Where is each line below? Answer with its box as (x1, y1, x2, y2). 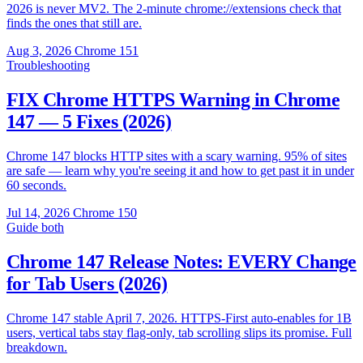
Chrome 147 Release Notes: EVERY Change (6, 250, 357, 272)
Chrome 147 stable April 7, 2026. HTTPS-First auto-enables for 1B (6, 310, 352, 325)
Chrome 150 (73, 205, 137, 220)
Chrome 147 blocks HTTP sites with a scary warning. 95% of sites (6, 148, 347, 163)
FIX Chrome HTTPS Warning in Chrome (6, 88, 340, 110)
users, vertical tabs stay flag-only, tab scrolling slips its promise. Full (6, 325, 352, 340)
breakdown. (6, 340, 67, 354)
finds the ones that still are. (6, 15, 142, 30)
